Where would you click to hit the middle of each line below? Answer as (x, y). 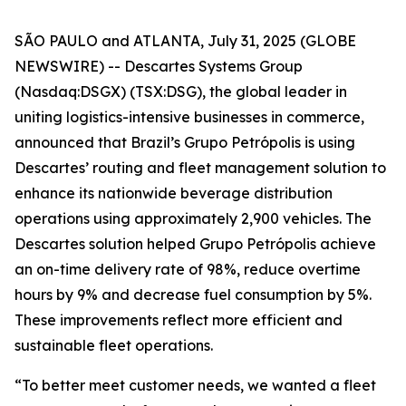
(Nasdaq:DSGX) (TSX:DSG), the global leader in (181, 92)
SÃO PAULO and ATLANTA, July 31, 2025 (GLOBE (185, 41)
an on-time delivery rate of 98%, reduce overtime (188, 269)
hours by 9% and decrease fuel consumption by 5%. (193, 295)
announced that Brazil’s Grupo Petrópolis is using (185, 142)
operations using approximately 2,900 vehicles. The (193, 218)
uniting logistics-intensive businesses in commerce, (189, 117)
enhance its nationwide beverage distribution (174, 193)
